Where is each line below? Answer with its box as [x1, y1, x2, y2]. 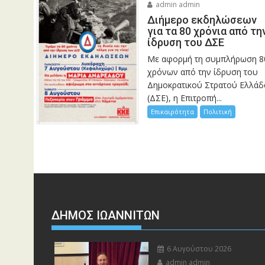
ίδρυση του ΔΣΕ [147, 36, 224, 49]
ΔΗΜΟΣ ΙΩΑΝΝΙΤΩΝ [51, 208, 160, 222]
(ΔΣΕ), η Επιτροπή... [147, 92, 222, 104]
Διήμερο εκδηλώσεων [147, 14, 257, 27]
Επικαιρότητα [150, 107, 194, 117]
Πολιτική [203, 107, 232, 117]
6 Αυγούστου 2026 [165, 243, 232, 254]
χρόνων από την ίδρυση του [147, 66, 258, 78]
